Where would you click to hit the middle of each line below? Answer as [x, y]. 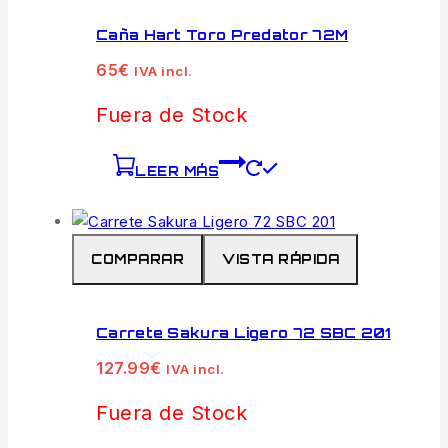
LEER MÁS [177, 171]
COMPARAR [137, 259]
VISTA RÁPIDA [280, 259]
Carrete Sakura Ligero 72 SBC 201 [243, 332]
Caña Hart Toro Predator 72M [222, 34]
